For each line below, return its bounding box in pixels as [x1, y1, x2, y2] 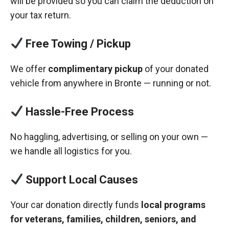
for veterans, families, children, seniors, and [10, 214, 196, 224]
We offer [10, 63, 48, 74]
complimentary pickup [48, 63, 143, 74]
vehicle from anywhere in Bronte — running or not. [10, 78, 211, 88]
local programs [141, 199, 205, 210]
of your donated [143, 63, 209, 74]
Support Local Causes [23, 173, 139, 186]
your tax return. [10, 10, 71, 20]
